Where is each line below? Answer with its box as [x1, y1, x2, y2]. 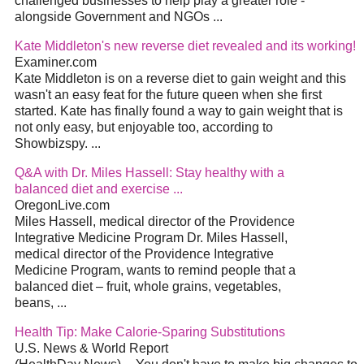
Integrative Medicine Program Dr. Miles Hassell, [15, 231, 288, 245]
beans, [15, 296, 57, 310]
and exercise [93, 182, 173, 197]
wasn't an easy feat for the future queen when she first [15, 88, 322, 102]
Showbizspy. [15, 136, 91, 151]
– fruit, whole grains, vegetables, [93, 279, 281, 294]
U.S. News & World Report [15, 341, 168, 356]
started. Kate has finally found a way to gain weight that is [15, 104, 343, 119]
